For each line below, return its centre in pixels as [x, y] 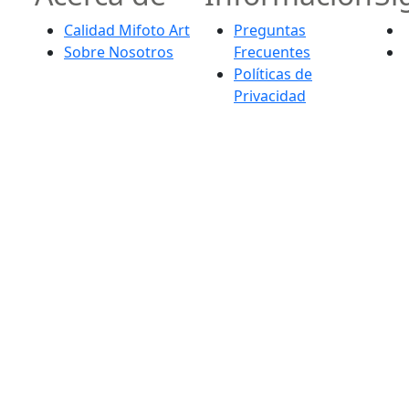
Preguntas [270, 30]
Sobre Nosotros [119, 52]
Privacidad [270, 95]
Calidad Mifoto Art [127, 30]
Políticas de [273, 73]
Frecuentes [272, 52]
